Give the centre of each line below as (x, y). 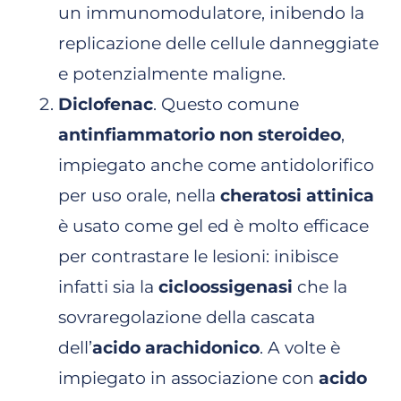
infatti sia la (108, 286)
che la (320, 286)
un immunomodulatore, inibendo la (211, 13)
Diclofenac (106, 104)
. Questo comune (226, 104)
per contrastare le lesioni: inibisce (198, 256)
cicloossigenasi (226, 286)
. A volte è (300, 347)
